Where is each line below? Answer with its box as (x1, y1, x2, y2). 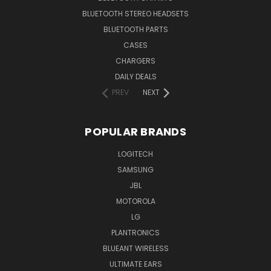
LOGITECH (118, 149, 153, 160)
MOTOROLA (116, 196, 155, 207)
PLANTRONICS (111, 227, 160, 238)
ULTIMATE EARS (109, 259, 162, 270)
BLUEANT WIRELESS (102, 243, 169, 254)
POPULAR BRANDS (85, 124, 186, 140)
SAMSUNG (117, 165, 154, 175)
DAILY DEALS (114, 71, 157, 82)
